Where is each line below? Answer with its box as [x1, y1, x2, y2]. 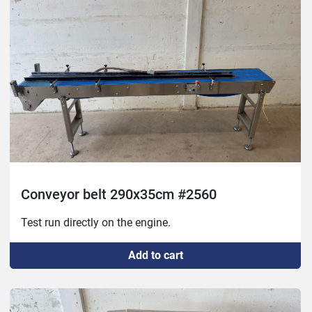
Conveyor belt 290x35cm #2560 [21, 186, 217, 203]
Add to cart [127, 249, 183, 263]
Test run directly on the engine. [21, 216, 171, 230]
